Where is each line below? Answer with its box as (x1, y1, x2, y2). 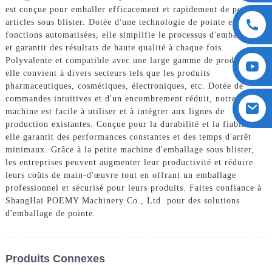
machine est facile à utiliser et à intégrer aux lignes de (5, 106, 225, 116)
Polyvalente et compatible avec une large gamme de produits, (5, 55, 252, 65)
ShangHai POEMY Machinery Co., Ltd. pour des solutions (5, 195, 240, 205)
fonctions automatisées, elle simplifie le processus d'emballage (5, 30, 257, 39)
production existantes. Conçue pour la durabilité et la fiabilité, (5, 119, 258, 129)
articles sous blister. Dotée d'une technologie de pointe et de (5, 17, 248, 27)
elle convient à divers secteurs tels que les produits (5, 68, 210, 78)
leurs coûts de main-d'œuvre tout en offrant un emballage (5, 170, 236, 180)
